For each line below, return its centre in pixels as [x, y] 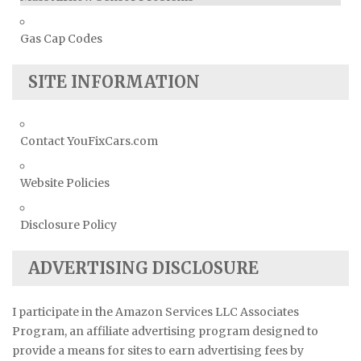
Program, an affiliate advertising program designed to [165, 331]
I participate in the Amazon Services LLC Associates [156, 311]
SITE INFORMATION [114, 81]
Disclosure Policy [68, 224]
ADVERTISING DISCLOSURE [143, 268]
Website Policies [65, 183]
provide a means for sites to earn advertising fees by [158, 350]
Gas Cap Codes [61, 38]
